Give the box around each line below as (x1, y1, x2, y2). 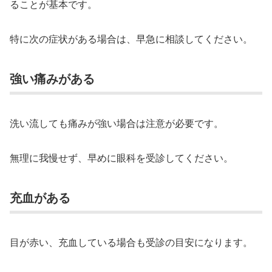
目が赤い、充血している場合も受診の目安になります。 (10, 234, 253, 249)
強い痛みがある (10, 69, 95, 87)
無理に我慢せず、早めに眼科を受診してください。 (10, 150, 233, 165)
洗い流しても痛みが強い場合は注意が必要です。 (10, 115, 223, 130)
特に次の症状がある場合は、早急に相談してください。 (10, 31, 253, 46)
